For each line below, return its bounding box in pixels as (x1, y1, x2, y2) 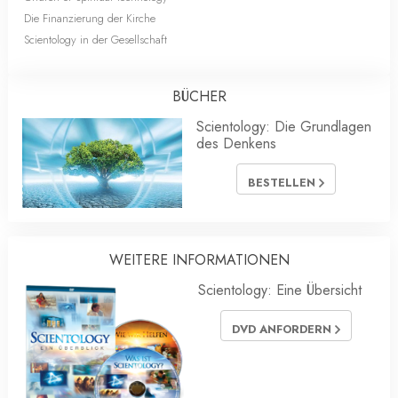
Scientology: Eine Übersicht (198, 280, 362, 301)
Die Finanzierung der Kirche (24, 10, 155, 27)
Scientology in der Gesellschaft (24, 31, 167, 48)
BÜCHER (171, 86, 227, 107)
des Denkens (196, 133, 276, 154)
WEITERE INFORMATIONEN (108, 250, 290, 271)
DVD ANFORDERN (232, 320, 335, 338)
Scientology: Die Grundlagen (196, 116, 371, 137)
